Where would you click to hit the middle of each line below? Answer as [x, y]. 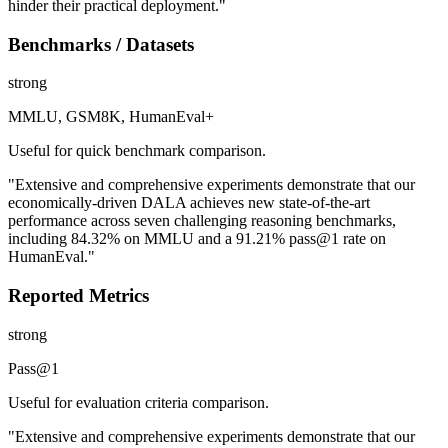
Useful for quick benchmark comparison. [137, 151]
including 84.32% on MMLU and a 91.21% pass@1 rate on [197, 239]
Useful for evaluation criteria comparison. [138, 402]
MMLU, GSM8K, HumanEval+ [111, 117]
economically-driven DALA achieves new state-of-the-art [189, 203]
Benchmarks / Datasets [101, 44]
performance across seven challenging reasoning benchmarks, [202, 221]
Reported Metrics [78, 296]
